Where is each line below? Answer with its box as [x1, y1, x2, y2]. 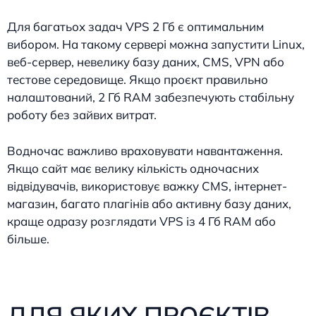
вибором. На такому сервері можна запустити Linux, [7, 37, 305, 52]
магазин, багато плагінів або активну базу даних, [7, 195, 291, 211]
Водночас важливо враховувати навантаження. [7, 142, 283, 158]
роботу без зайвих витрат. [7, 107, 157, 123]
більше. [7, 231, 49, 246]
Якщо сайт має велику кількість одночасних [7, 160, 259, 176]
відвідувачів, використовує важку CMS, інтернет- [7, 178, 287, 193]
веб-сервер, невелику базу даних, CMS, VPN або [7, 54, 284, 70]
